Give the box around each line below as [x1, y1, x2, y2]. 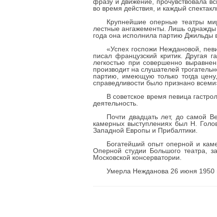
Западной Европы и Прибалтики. [93, 126, 198, 134]
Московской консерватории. [93, 154, 182, 161]
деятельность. [93, 99, 138, 107]
